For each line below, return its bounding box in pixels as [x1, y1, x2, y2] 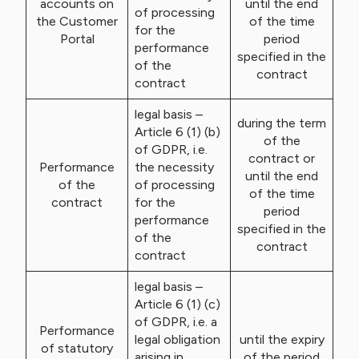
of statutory [41, 341, 113, 356]
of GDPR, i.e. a [135, 314, 217, 329]
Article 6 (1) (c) [135, 296, 220, 312]
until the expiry [239, 332, 325, 347]
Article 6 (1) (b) [135, 124, 220, 139]
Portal [59, 31, 95, 46]
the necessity [135, 159, 214, 175]
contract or [248, 151, 315, 166]
